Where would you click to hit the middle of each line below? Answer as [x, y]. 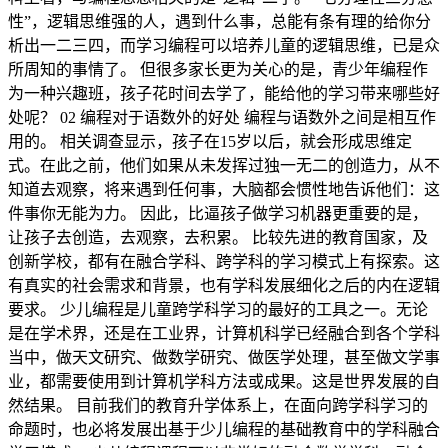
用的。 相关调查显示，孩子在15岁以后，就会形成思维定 [210, 141]
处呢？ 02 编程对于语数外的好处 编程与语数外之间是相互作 [222, 117]
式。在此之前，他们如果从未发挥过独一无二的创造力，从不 [224, 165]
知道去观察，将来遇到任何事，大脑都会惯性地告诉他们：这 [224, 189]
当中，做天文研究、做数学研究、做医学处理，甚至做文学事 [224, 357]
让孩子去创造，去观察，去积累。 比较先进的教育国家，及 [218, 237]
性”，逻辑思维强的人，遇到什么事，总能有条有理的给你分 [219, 21]
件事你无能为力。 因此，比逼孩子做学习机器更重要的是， [218, 213]
